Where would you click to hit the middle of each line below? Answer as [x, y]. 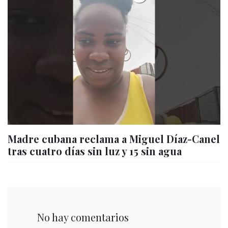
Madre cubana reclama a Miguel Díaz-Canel [114, 138]
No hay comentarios [80, 217]
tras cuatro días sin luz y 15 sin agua [95, 151]
